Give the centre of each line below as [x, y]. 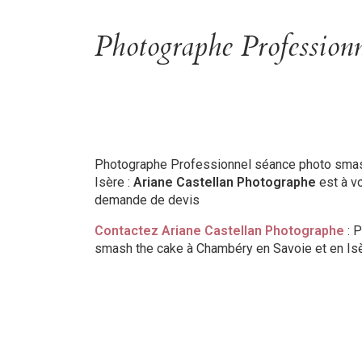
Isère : [114, 182]
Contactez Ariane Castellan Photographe [219, 231]
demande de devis [147, 200]
